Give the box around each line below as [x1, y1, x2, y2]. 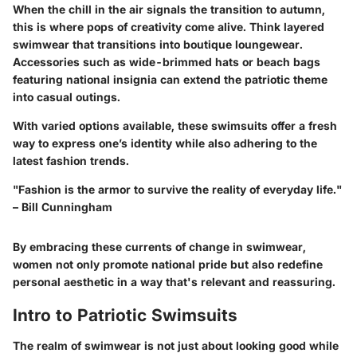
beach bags [257, 55, 320, 69]
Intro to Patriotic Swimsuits [13, 305, 237, 326]
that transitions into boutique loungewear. [69, 37, 303, 52]
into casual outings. [13, 90, 120, 104]
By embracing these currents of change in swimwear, [13, 240, 306, 254]
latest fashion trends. [13, 154, 129, 168]
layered [284, 20, 324, 34]
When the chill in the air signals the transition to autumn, [13, 2, 325, 17]
